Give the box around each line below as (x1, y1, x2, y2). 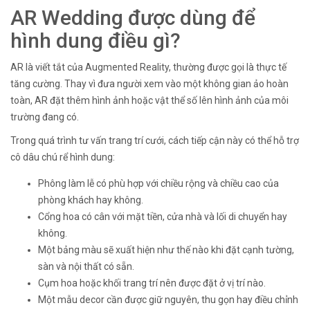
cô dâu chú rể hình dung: (10, 151, 115, 163)
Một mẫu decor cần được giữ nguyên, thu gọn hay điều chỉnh (38, 293, 298, 305)
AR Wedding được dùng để (10, 5, 255, 30)
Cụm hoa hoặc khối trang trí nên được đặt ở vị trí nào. (38, 277, 266, 289)
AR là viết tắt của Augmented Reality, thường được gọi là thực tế (10, 61, 286, 73)
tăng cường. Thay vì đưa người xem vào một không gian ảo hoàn (10, 77, 289, 89)
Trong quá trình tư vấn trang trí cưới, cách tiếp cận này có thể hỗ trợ (10, 134, 299, 146)
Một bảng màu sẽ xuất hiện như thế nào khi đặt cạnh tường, (38, 244, 294, 255)
